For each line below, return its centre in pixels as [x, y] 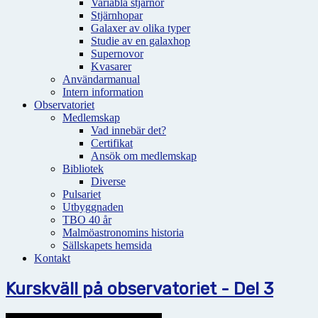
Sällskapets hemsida [107, 245]
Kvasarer [111, 66]
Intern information [103, 92]
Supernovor [117, 54]
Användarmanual [101, 79]
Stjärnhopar [117, 15]
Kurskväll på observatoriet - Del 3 [139, 289]
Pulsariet [82, 194]
